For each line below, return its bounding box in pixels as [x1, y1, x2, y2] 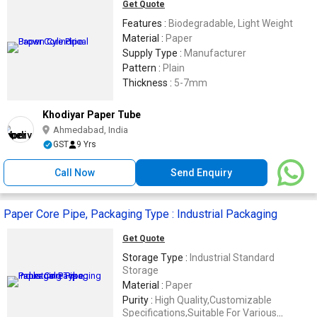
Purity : [122, 294, 155, 306]
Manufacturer [184, 47, 246, 59]
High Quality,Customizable [155, 294, 272, 306]
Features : [122, 17, 168, 29]
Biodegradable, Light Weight [168, 17, 293, 29]
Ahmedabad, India [53, 124, 128, 135]
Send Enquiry [171, 166, 233, 178]
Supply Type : [122, 47, 184, 59]
